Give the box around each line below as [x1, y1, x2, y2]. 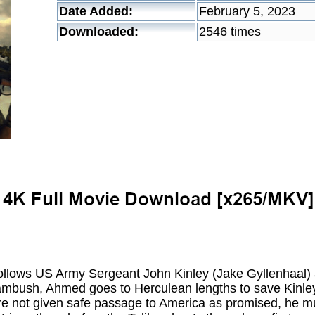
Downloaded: [59, 25, 139, 39]
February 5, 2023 [199, 4, 295, 18]
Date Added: [59, 4, 133, 18]
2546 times [199, 25, 261, 39]
